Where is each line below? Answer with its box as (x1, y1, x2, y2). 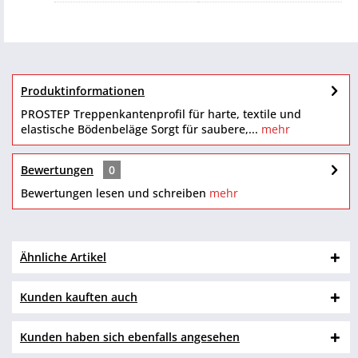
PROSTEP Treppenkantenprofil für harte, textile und (21, 106, 301, 121)
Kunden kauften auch (20, 289, 137, 304)
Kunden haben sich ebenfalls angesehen (20, 329, 240, 344)
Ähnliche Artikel (20, 249, 106, 265)
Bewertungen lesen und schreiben (21, 185, 206, 201)
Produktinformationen (21, 83, 145, 98)
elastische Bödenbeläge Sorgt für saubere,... (21, 121, 258, 137)
